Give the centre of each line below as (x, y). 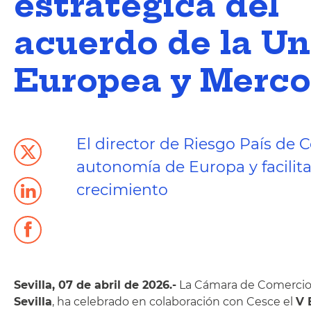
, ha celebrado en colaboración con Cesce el (174, 302)
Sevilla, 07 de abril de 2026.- (95, 285)
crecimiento (124, 190)
